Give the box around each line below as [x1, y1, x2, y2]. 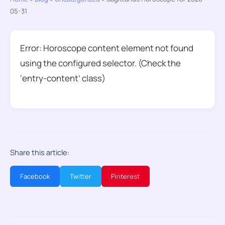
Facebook [20, 172, 50, 181]
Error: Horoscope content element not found [20, 42, 194, 54]
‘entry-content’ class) [20, 72, 106, 84]
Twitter [70, 172, 92, 181]
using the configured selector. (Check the [20, 57, 181, 69]
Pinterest [111, 172, 140, 181]
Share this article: [10, 147, 69, 158]
